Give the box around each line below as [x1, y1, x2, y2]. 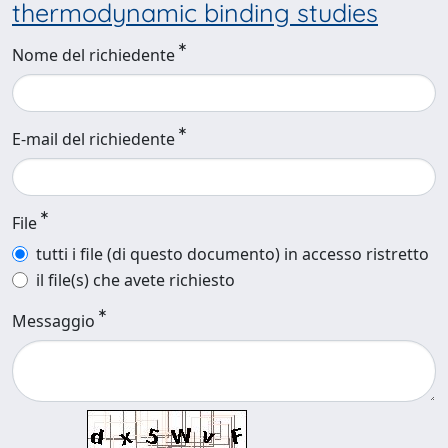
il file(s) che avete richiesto [36, 269, 235, 291]
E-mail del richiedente [12, 128, 175, 150]
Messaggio [12, 310, 95, 332]
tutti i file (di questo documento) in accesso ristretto [36, 243, 429, 265]
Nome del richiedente [12, 44, 175, 66]
